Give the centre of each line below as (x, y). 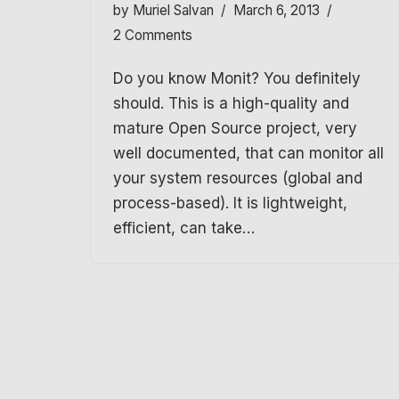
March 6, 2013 (277, 11)
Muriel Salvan (173, 11)
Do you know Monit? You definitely (237, 79)
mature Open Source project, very (235, 129)
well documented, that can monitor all (248, 154)
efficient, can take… (186, 228)
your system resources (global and (238, 179)
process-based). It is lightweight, (230, 204)
